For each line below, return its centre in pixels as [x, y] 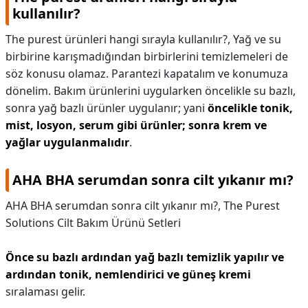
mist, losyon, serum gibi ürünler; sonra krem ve [136, 125]
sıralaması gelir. [45, 291]
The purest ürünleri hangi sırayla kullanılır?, [119, 39]
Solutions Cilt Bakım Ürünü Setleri [93, 223]
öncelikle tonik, [250, 108]
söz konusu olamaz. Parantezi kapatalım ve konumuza [147, 74]
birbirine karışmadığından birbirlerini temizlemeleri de [147, 56]
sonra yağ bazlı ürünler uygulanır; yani [107, 108]
